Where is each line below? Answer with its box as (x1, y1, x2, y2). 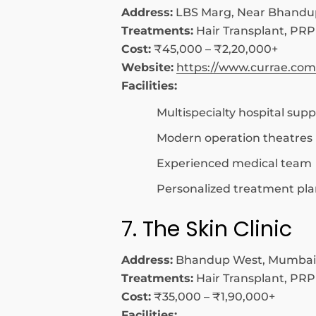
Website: (121, 61, 174, 74)
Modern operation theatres (157, 131, 312, 145)
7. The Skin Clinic (121, 214, 292, 244)
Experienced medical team (157, 157, 312, 170)
